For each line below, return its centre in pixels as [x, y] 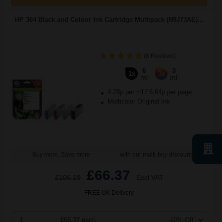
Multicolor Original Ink [138, 101]
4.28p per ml [125, 92]
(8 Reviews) [160, 56]
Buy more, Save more [61, 155]
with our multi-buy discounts [157, 155]
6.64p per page [170, 92]
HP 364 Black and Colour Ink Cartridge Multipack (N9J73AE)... [109, 20]
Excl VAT [150, 177]
